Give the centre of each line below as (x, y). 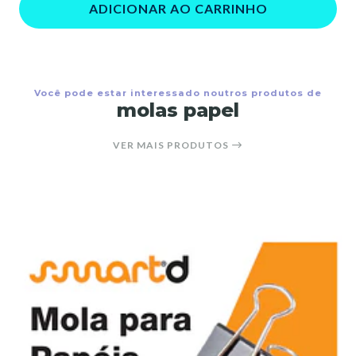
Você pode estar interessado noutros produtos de (178, 93)
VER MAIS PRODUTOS (172, 145)
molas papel (178, 110)
